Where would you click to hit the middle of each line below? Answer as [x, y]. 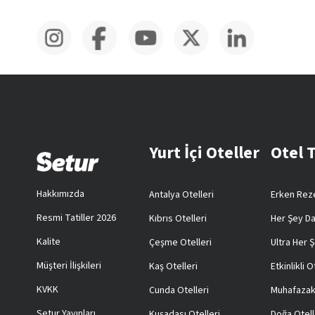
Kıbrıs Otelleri [178, 219]
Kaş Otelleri [173, 267]
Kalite [49, 242]
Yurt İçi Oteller [204, 153]
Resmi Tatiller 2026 [76, 218]
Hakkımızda [60, 194]
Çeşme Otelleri [180, 243]
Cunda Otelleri [179, 291]
